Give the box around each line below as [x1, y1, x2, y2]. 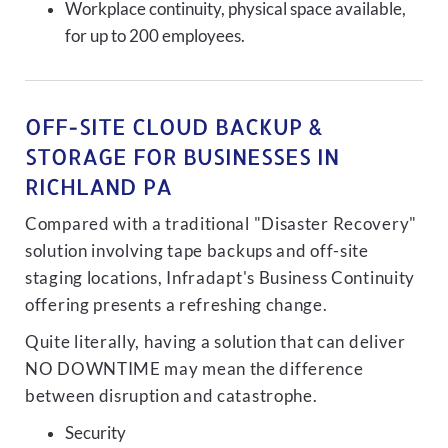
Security [65, 423, 126, 443]
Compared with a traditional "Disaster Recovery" [25, 214, 417, 234]
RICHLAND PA [25, 172, 172, 200]
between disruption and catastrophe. [25, 386, 318, 406]
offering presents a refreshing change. [25, 295, 328, 315]
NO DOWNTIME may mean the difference [25, 359, 364, 379]
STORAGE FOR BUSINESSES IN [25, 142, 339, 170]
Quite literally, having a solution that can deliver [25, 332, 406, 352]
